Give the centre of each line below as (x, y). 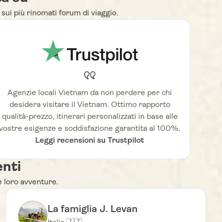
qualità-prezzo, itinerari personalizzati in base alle (90, 117)
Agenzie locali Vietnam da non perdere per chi (90, 93)
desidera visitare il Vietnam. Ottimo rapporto (90, 105)
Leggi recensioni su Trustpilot (90, 141)
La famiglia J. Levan (92, 210)
